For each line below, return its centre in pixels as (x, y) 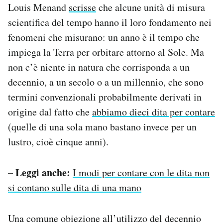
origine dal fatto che (50, 112)
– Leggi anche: (39, 173)
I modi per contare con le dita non (141, 173)
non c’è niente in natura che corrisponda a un (99, 67)
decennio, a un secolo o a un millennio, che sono (106, 82)
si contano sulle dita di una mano (75, 188)
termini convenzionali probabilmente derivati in (105, 97)
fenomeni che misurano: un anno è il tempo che (104, 37)
